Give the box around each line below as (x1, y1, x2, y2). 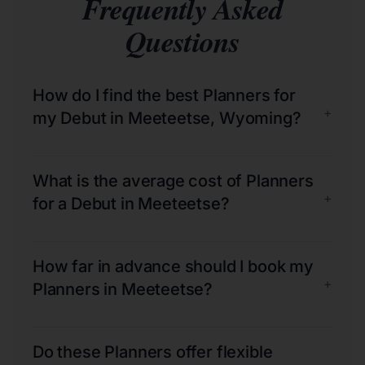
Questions (125, 20, 240, 62)
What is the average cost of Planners (33, 170, 314, 191)
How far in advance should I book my (33, 256, 314, 276)
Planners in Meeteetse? (33, 279, 213, 299)
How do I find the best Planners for (33, 85, 296, 105)
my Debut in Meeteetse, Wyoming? (33, 108, 301, 128)
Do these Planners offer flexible (33, 341, 273, 362)
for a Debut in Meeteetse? (33, 193, 230, 213)
